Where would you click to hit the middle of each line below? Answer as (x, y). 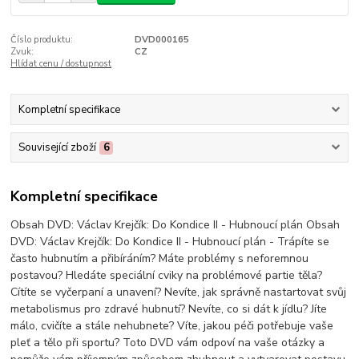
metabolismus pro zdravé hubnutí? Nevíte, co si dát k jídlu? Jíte (169, 309)
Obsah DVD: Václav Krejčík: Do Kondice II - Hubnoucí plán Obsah (175, 224)
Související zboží (57, 148)
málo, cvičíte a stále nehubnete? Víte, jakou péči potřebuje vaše (172, 325)
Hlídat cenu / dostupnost (61, 63)
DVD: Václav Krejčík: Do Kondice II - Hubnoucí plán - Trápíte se (170, 241)
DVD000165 (161, 39)
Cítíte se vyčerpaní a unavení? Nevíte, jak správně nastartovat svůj (179, 292)
